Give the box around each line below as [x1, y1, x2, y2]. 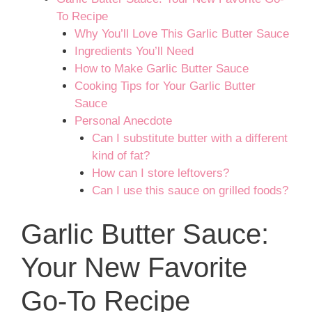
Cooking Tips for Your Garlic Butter [74, 79, 256, 93]
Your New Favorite [21, 251, 247, 283]
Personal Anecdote [74, 114, 172, 128]
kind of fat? [92, 149, 150, 163]
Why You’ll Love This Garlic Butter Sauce [74, 27, 289, 41]
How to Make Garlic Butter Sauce [74, 62, 249, 76]
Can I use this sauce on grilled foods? [92, 184, 288, 198]
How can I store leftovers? [92, 166, 229, 180]
